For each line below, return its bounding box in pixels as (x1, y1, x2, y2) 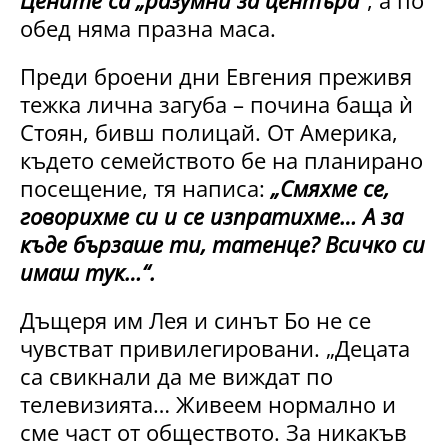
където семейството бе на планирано (20, 144, 423, 175)
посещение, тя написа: (20, 172, 265, 203)
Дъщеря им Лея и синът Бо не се (20, 304, 371, 335)
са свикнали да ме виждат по (20, 360, 333, 391)
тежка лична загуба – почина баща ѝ (20, 88, 413, 119)
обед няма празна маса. (20, 12, 276, 43)
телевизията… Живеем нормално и (20, 388, 396, 419)
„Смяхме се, (265, 172, 389, 203)
